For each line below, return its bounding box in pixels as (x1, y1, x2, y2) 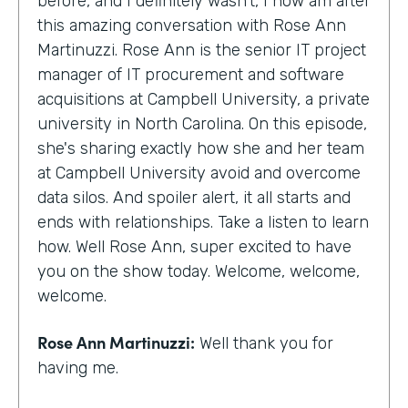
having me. (37, 357, 118, 378)
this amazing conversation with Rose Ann (37, 15, 346, 36)
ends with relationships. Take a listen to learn (37, 211, 369, 232)
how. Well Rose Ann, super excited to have (37, 236, 352, 257)
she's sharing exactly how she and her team (37, 138, 364, 158)
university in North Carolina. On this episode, (37, 113, 367, 134)
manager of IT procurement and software (37, 64, 344, 85)
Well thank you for (195, 332, 333, 353)
